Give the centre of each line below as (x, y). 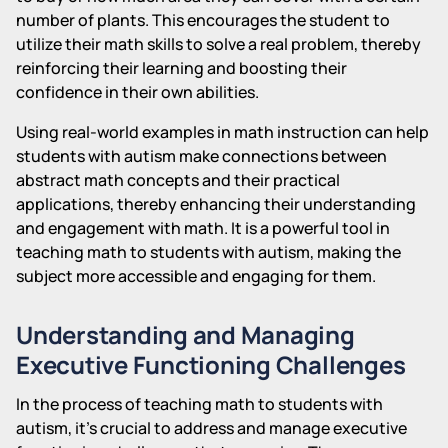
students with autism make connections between (201, 155)
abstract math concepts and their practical (178, 179)
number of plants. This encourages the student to (203, 19)
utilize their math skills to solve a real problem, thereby (218, 43)
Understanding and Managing (185, 334)
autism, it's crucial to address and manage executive (211, 427)
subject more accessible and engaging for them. (196, 275)
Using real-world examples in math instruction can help (222, 131)
